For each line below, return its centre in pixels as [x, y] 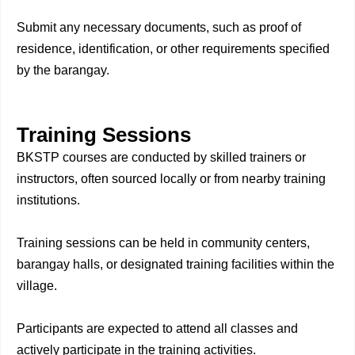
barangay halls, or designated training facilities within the [176, 264]
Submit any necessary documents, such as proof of [159, 27]
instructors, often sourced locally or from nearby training [171, 179]
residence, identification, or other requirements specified [173, 49]
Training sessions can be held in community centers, [163, 243]
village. [37, 286]
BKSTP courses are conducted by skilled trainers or [161, 157]
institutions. [48, 200]
